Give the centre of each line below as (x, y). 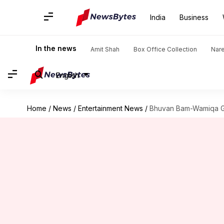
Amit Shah (105, 49)
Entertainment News (110, 108)
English (67, 75)
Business (194, 17)
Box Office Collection (165, 49)
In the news (56, 48)
